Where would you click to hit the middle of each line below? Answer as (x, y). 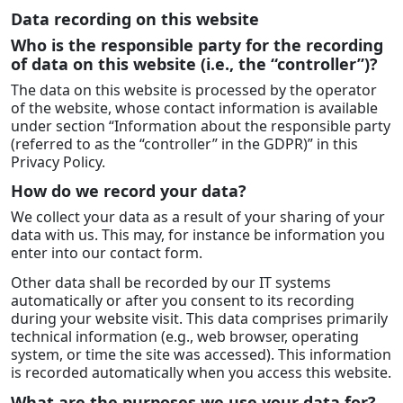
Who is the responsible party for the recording (197, 45)
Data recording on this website (135, 18)
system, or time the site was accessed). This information (201, 355)
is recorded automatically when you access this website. (201, 373)
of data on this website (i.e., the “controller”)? (194, 63)
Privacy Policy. (58, 161)
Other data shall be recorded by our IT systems (171, 283)
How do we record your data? (129, 191)
